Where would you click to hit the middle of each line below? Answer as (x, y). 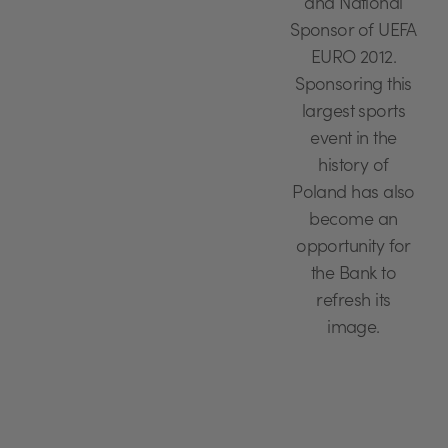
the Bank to (353, 275)
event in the (353, 140)
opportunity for (353, 248)
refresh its (353, 302)
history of (353, 167)
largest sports (353, 113)
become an (353, 221)
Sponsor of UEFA (353, 32)
